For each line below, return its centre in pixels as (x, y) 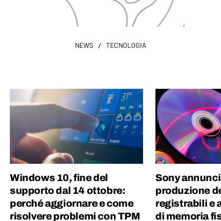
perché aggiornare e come (72, 203)
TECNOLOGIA (126, 45)
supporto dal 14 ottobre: (68, 191)
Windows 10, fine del (59, 178)
